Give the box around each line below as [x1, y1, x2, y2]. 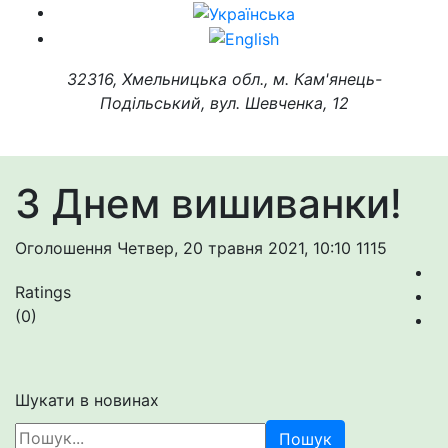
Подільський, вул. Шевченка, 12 [99, 93, 349, 114]
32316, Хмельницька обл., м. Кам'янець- [66, 69, 382, 90]
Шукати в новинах [15, 390, 159, 411]
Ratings [15, 282, 71, 303]
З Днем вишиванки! [15, 179, 402, 229]
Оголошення [15, 238, 117, 259]
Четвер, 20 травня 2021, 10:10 [117, 238, 356, 259]
